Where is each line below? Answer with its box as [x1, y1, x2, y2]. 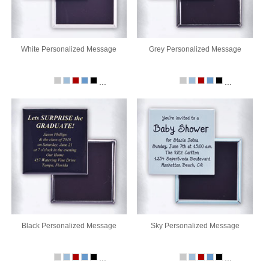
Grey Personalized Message [148, 45, 241, 54]
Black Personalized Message [21, 221, 116, 230]
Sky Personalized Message [150, 221, 240, 230]
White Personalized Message [21, 45, 117, 54]
